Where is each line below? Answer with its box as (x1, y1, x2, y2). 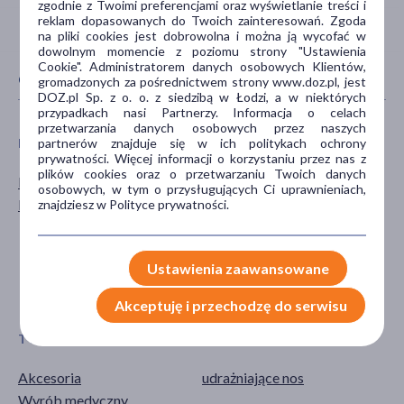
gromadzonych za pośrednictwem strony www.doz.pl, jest (38, 73, 366, 89)
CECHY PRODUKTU (18, 70, 148, 88)
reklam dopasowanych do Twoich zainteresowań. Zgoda (38, 12, 366, 28)
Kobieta (18, 195, 69, 213)
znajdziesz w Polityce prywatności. (38, 196, 230, 212)
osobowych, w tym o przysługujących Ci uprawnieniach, (38, 180, 366, 197)
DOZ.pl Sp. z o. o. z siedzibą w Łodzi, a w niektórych (38, 88, 366, 105)
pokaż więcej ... (202, 285, 293, 303)
